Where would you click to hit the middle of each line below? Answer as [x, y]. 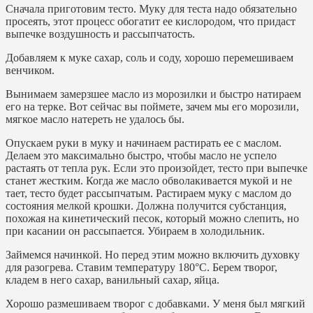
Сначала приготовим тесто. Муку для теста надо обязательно [151, 9]
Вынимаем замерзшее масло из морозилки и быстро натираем [153, 94]
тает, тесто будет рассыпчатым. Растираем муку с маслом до [148, 194]
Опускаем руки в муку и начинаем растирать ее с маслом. [144, 143]
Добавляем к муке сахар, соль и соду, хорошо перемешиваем [150, 58]
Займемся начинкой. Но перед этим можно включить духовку [153, 255]
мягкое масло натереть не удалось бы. [95, 119]
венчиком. [30, 71]
